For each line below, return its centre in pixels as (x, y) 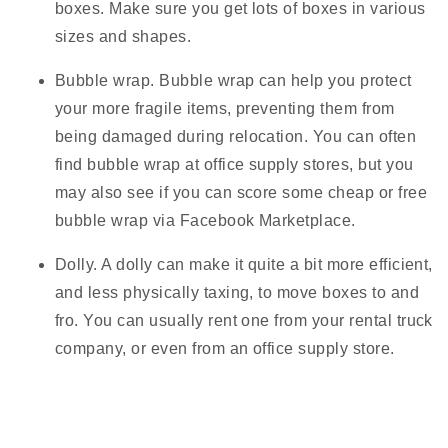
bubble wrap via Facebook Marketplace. (205, 221)
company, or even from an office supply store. (225, 349)
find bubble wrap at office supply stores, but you (234, 165)
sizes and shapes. (123, 37)
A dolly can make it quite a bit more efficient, (267, 265)
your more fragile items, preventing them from (225, 109)
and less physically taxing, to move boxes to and (237, 293)
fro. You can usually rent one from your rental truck (244, 321)
